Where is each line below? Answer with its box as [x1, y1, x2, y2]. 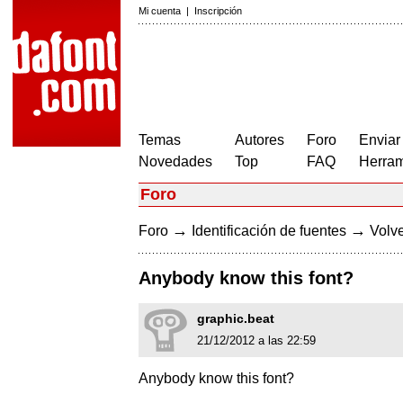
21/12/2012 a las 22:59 [197, 334, 316, 348]
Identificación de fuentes [192, 223, 346, 238]
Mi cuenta [139, 5, 181, 16]
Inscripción [194, 5, 242, 16]
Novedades [139, 154, 212, 169]
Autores [235, 132, 284, 148]
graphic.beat [197, 311, 274, 327]
